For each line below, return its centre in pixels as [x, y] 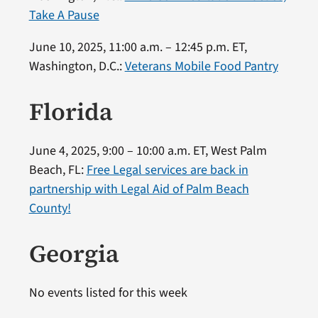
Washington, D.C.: [77, 66]
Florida [71, 111]
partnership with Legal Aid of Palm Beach [139, 189]
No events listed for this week [108, 292]
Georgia [74, 253]
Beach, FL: [57, 170]
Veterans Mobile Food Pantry [201, 66]
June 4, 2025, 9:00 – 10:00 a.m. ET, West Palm [148, 150]
